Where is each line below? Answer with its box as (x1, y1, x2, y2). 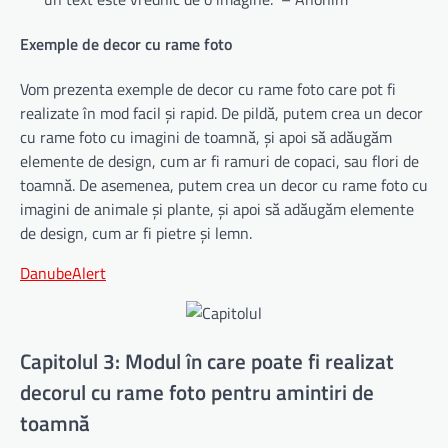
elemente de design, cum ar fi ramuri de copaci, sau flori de (20, 149, 419, 174)
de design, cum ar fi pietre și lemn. (20, 221, 252, 246)
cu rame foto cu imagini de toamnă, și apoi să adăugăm (20, 125, 392, 150)
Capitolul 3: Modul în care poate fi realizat (20, 344, 394, 377)
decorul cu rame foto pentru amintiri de (20, 375, 374, 408)
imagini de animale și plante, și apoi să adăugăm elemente (20, 197, 414, 222)
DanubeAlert (20, 261, 106, 286)
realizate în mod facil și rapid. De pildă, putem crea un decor (20, 101, 423, 126)
